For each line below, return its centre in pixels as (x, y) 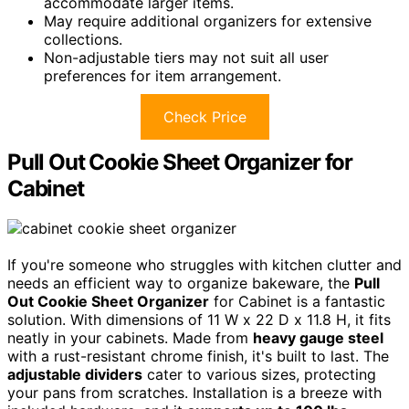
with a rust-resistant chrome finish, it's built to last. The (198, 357)
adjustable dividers (75, 375)
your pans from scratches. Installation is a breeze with (194, 393)
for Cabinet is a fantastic (297, 302)
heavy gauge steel (318, 338)
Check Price (204, 116)
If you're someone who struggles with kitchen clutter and (204, 265)
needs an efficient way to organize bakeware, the (181, 283)
